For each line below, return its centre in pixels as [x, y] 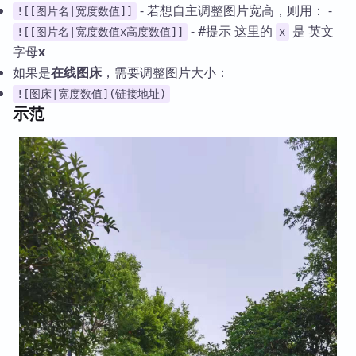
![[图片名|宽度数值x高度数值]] [100, 32]
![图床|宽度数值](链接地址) [91, 94]
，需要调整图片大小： [165, 73]
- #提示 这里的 [231, 31]
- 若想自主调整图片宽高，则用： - [234, 11]
